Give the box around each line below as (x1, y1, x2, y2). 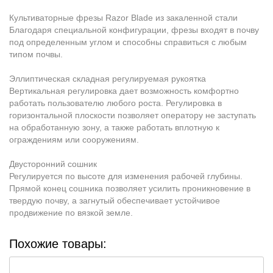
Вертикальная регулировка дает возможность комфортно (9, 86, 239, 96)
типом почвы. (9, 49, 63, 59)
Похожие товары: (9, 237, 107, 250)
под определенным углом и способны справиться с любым (9, 37, 247, 47)
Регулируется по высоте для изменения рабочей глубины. (9, 171, 243, 181)
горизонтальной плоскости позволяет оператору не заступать (9, 110, 256, 120)
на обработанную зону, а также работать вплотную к (9, 122, 219, 132)
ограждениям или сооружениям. (9, 135, 141, 144)
